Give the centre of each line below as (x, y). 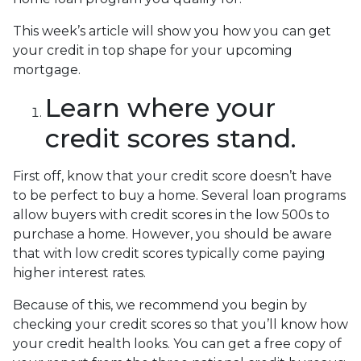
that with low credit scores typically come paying (169, 254)
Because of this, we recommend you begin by (160, 305)
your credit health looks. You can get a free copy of (177, 344)
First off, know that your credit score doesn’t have (172, 176)
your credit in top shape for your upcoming (153, 51)
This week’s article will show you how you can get (172, 31)
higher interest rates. (79, 273)
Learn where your (160, 108)
